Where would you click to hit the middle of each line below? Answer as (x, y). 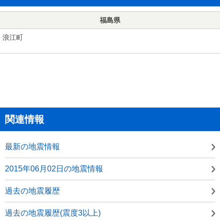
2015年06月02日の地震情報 (54, 168)
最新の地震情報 (32, 146)
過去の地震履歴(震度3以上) (53, 213)
